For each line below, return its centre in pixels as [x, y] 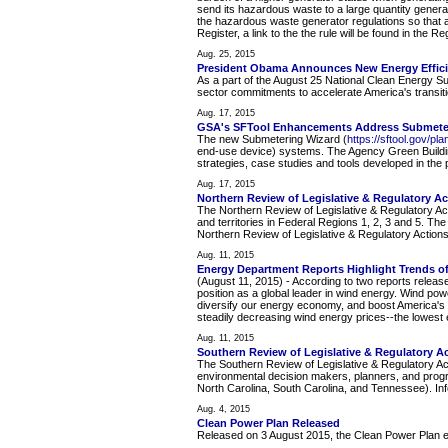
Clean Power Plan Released [268, 423]
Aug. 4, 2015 [223, 409]
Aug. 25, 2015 [226, 54]
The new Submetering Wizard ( [272, 139]
